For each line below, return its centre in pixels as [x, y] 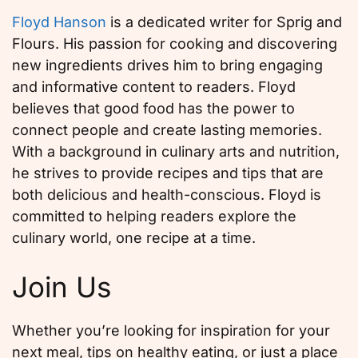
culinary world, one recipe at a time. [134, 238]
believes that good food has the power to [153, 109]
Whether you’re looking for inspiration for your [171, 331]
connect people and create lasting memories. [167, 130]
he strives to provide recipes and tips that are [168, 173]
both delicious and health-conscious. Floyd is [167, 195]
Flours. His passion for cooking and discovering [175, 44]
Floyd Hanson [59, 22]
